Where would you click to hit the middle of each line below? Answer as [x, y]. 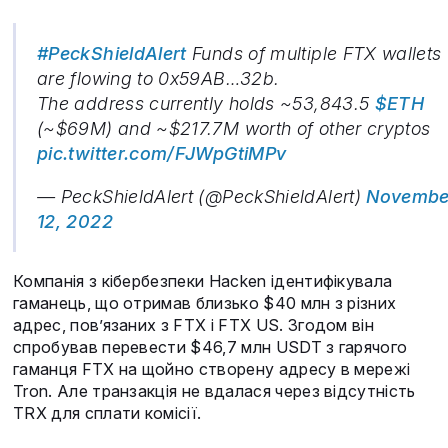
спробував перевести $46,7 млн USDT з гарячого [210, 347]
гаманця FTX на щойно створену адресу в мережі [212, 369]
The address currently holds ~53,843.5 [206, 104]
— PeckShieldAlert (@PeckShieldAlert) [202, 197]
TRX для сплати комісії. [107, 413]
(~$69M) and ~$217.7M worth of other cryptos [234, 129]
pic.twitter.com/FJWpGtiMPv [162, 154]
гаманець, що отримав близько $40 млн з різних [205, 303]
